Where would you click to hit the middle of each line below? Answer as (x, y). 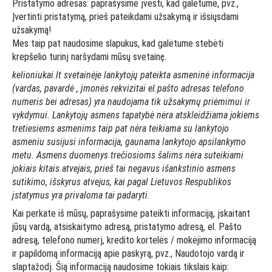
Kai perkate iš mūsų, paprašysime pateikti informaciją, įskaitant (131, 213)
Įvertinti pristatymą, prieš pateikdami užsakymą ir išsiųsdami (125, 17)
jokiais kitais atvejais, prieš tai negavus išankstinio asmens (124, 168)
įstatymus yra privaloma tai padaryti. (82, 195)
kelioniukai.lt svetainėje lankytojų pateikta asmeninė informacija (133, 75)
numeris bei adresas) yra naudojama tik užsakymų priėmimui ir (131, 102)
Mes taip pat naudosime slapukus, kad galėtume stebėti (118, 43)
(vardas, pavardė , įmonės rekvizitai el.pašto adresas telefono (128, 88)
